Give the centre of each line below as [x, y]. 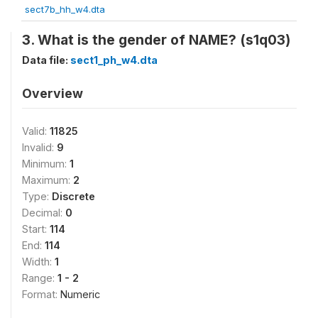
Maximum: [48, 180]
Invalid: [39, 147]
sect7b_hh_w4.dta [65, 9]
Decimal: [44, 212]
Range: [40, 278]
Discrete [73, 196]
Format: [41, 294]
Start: [36, 229]
